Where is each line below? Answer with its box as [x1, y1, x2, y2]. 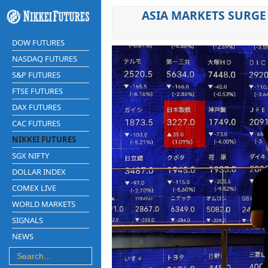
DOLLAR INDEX [12, 166, 66, 177]
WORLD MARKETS [12, 198, 75, 209]
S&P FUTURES [12, 69, 60, 80]
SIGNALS [12, 214, 43, 226]
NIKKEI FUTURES [12, 133, 76, 145]
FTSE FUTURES [12, 85, 63, 96]
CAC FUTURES [12, 117, 60, 129]
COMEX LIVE [12, 182, 56, 193]
